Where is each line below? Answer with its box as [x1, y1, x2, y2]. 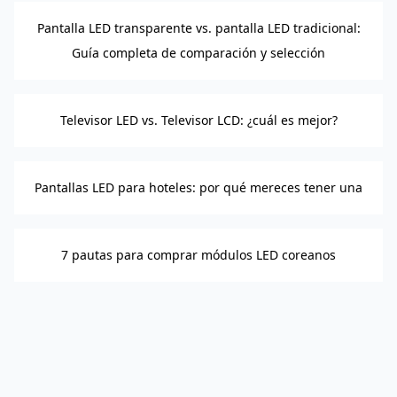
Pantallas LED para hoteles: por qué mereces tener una [35, 179, 362, 196]
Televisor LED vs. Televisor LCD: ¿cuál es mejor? [59, 112, 338, 128]
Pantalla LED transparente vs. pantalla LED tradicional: [36, 19, 361, 36]
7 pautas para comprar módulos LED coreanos [61, 246, 336, 263]
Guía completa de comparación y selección [72, 44, 325, 61]
